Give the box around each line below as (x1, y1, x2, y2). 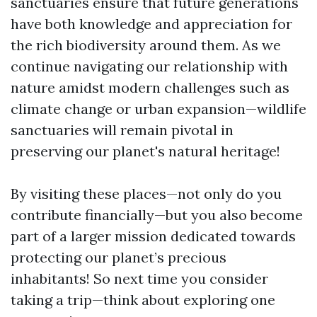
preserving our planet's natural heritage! (11, 142, 280, 160)
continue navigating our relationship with (11, 57, 288, 75)
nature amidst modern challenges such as (11, 79, 289, 96)
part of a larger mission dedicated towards (11, 227, 296, 245)
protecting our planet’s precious (11, 248, 226, 266)
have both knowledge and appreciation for (11, 15, 292, 33)
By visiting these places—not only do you (11, 185, 282, 202)
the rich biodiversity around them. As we (11, 36, 281, 54)
